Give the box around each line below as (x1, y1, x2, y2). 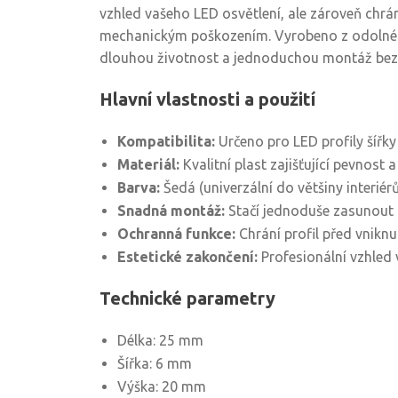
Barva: (117, 179, 160, 195)
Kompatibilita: (117, 133, 215, 149)
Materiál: (117, 156, 179, 172)
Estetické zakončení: (117, 249, 258, 265)
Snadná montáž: (117, 203, 225, 219)
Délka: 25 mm (117, 332, 203, 348)
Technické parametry (99, 288, 275, 308)
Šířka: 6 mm (117, 355, 192, 371)
